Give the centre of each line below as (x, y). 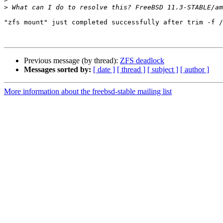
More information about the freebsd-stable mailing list (88, 92)
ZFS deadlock (142, 61)
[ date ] (104, 70)
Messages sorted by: (57, 70)
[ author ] (195, 70)
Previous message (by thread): (72, 61)
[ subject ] (163, 70)
